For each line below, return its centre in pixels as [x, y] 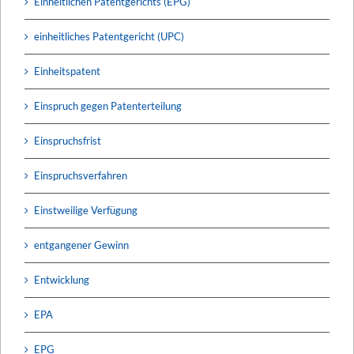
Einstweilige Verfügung [86, 210]
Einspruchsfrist [68, 140]
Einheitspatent [67, 71]
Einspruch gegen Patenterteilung [108, 105]
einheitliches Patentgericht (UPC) [109, 36]
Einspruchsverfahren [81, 175]
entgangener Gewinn [81, 245]
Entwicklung [62, 279]
